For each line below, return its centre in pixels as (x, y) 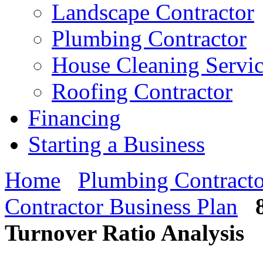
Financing (75, 118)
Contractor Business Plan (121, 206)
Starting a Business (117, 144)
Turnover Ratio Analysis (124, 233)
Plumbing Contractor (149, 38)
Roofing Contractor (142, 91)
